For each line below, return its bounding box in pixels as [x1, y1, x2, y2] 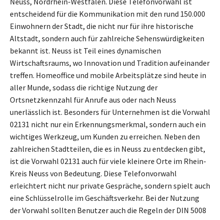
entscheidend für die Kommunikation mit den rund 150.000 [10, 9, 205, 19]
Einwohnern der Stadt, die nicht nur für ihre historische [10, 21, 193, 31]
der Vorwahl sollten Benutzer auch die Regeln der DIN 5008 [10, 205, 206, 216]
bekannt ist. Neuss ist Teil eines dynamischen [10, 46, 161, 56]
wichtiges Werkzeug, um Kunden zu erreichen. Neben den [10, 132, 200, 142]
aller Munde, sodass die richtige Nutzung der [10, 82, 158, 93]
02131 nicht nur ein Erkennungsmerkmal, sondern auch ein [10, 119, 206, 130]
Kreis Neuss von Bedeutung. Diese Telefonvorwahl [10, 168, 177, 179]
